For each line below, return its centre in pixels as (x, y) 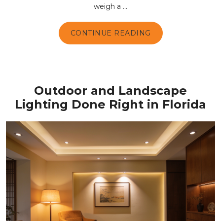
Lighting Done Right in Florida (110, 104)
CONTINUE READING (110, 33)
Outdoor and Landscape (110, 91)
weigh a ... (110, 6)
